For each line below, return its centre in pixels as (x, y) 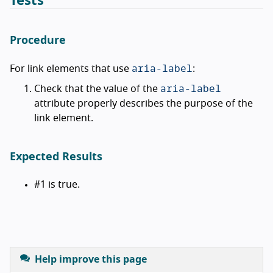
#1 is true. (57, 184)
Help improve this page (91, 259)
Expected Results (56, 157)
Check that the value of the (97, 89)
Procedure (38, 41)
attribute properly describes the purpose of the (144, 103)
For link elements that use (71, 69)
